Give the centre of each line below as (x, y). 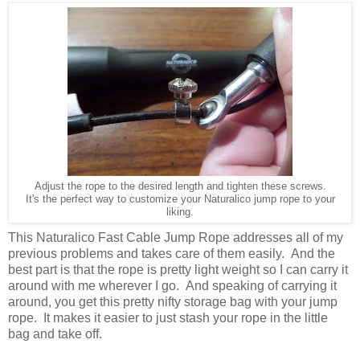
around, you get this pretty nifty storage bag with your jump (173, 302)
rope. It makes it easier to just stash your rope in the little (168, 318)
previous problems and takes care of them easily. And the (172, 254)
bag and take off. (55, 334)
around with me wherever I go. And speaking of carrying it (172, 286)
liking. (180, 212)
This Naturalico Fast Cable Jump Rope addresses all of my (176, 238)
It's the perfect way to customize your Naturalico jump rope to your (180, 199)
